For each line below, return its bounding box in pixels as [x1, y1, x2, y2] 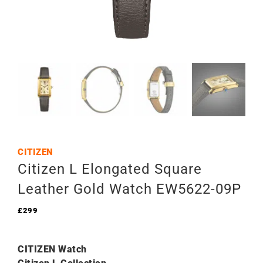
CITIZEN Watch [18, 244, 87, 255]
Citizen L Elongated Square [18, 161, 202, 177]
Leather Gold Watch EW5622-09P [18, 181, 241, 197]
